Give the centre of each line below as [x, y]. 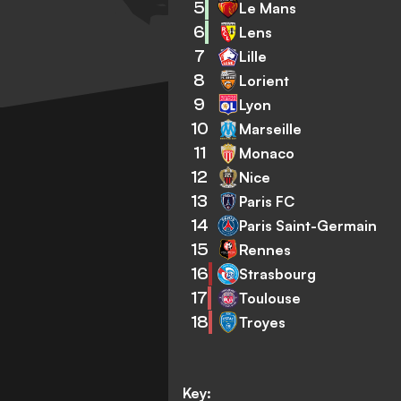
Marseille [271, 128]
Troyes [263, 322]
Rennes [265, 249]
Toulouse [270, 298]
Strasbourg [278, 273]
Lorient [264, 80]
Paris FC [267, 201]
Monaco [267, 153]
